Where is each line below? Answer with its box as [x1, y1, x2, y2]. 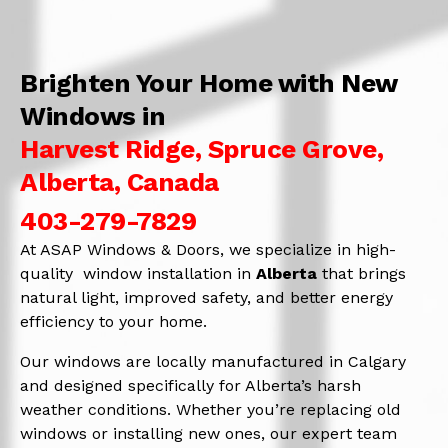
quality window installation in [20, 263, 256, 283]
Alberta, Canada [20, 166, 219, 197]
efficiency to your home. [20, 311, 207, 331]
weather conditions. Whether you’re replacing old [20, 399, 401, 419]
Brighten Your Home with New [20, 67, 397, 98]
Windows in [20, 100, 165, 131]
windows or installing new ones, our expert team [20, 423, 397, 443]
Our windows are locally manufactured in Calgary [20, 351, 406, 371]
